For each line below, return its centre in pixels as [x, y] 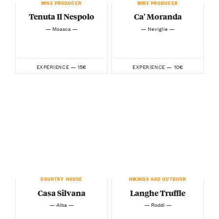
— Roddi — [158, 204]
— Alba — [61, 204]
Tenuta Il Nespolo [61, 17]
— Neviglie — [158, 28]
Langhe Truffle [158, 193]
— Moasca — [61, 28]
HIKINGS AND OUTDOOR [158, 178]
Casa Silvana [61, 193]
